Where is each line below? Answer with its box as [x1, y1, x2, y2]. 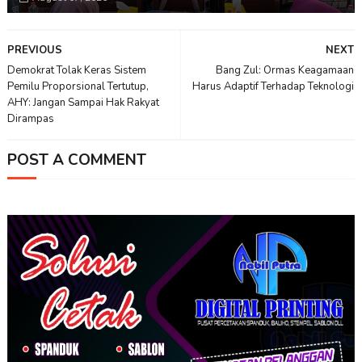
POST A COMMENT [6, 149, 146, 171]
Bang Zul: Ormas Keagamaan [216, 63, 355, 78]
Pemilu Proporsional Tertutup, [6, 79, 149, 95]
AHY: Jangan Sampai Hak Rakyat [6, 95, 159, 111]
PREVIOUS [6, 43, 62, 58]
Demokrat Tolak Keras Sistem [6, 63, 146, 78]
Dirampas [6, 112, 54, 127]
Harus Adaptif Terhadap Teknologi [192, 79, 355, 95]
